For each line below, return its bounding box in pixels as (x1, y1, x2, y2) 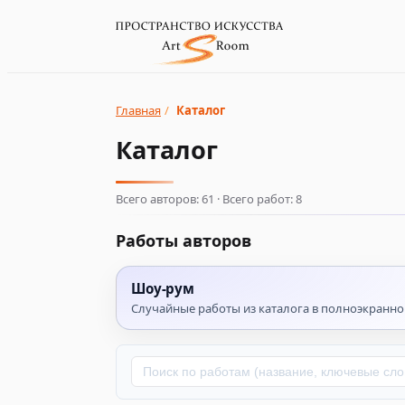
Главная (116, 102, 161, 118)
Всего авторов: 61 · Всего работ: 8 (116, 191, 302, 207)
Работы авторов (116, 230, 251, 251)
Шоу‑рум (131, 279, 194, 298)
